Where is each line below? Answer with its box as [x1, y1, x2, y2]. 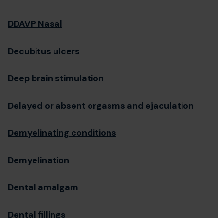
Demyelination [8, 154, 69, 166]
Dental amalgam [8, 182, 78, 193]
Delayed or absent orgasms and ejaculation [8, 100, 194, 111]
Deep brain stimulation [8, 73, 104, 84]
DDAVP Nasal [8, 18, 62, 30]
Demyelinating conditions [8, 127, 116, 139]
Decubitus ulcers [8, 45, 80, 57]
